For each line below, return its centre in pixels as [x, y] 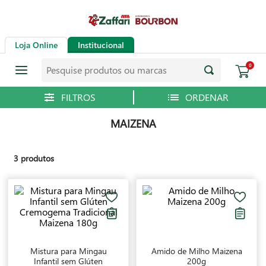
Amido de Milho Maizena [197, 251]
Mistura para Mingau [68, 251]
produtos [37, 158]
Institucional [101, 45]
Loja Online [36, 45]
